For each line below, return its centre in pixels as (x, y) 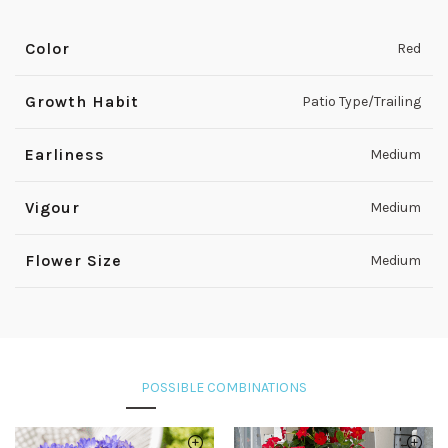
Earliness (65, 155)
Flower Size (73, 261)
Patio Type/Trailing (361, 102)
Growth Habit (82, 102)
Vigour (52, 208)
